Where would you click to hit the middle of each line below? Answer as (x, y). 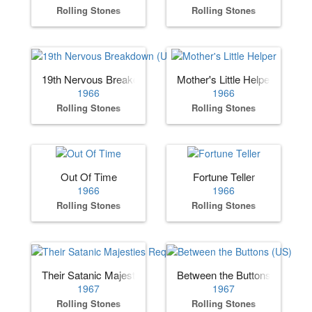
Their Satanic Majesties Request (116, 274)
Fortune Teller (224, 177)
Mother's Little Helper (225, 79)
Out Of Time (88, 177)
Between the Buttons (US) (236, 274)
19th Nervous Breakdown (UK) (112, 79)
